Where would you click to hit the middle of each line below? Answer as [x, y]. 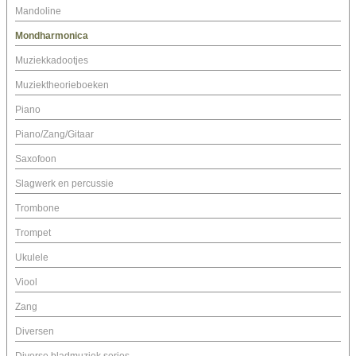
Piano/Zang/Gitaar [54, 135]
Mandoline [38, 12]
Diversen [35, 332]
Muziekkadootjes [52, 61]
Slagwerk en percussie [64, 184]
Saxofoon [36, 159]
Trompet [33, 233]
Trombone [37, 209]
